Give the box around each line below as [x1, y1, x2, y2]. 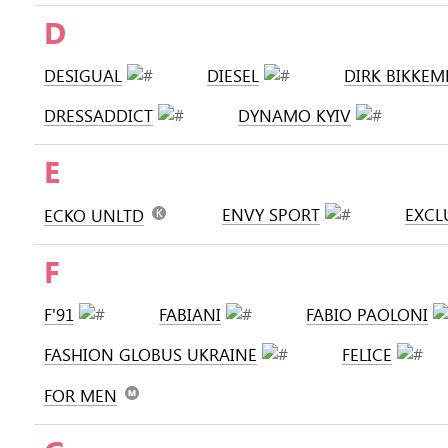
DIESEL [207, 64, 259, 87]
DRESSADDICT [44, 104, 153, 127]
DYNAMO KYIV [238, 104, 351, 127]
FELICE [342, 343, 392, 366]
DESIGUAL [44, 64, 122, 87]
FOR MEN [44, 384, 117, 407]
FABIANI [159, 303, 221, 326]
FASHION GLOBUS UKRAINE [44, 343, 257, 366]
